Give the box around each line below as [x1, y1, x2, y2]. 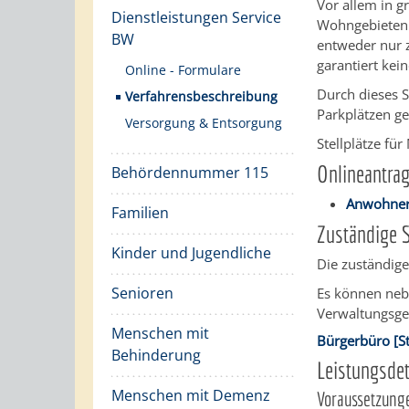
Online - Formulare [125, 61, 241, 79]
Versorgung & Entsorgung [125, 114, 282, 131]
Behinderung [111, 345, 201, 365]
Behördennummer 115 [111, 163, 268, 183]
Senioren [111, 283, 173, 303]
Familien [111, 203, 169, 223]
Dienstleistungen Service [111, 7, 281, 27]
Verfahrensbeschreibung [125, 88, 278, 105]
